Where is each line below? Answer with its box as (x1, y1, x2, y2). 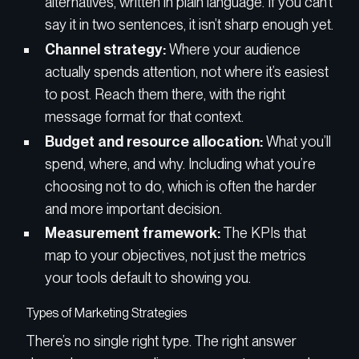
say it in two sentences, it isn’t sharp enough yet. (45, 16, 333, 34)
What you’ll (263, 132, 331, 150)
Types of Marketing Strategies (26, 305, 187, 321)
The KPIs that (220, 224, 306, 242)
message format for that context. (45, 107, 244, 125)
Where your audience (166, 40, 301, 58)
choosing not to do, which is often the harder (45, 177, 317, 195)
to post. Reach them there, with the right (45, 85, 285, 103)
